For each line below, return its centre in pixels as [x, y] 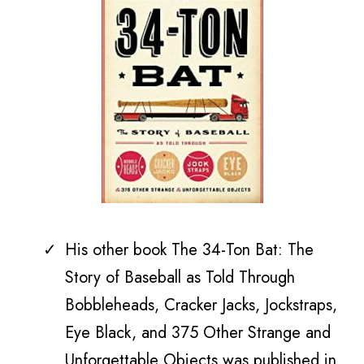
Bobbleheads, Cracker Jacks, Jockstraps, [201, 305]
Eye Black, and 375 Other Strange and [198, 333]
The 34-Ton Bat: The [243, 250]
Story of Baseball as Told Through [180, 277]
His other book [118, 250]
